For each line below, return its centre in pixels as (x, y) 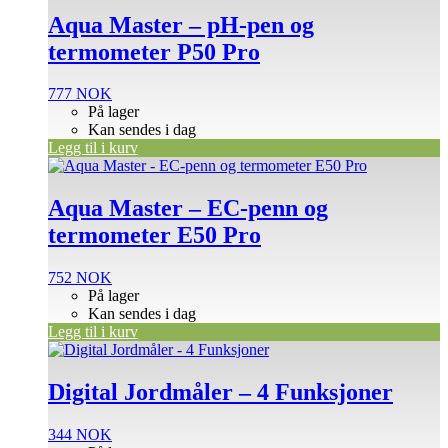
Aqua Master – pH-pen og (181, 24)
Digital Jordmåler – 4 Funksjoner (220, 392)
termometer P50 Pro (154, 51)
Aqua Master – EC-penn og (188, 208)
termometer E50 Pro (154, 235)
